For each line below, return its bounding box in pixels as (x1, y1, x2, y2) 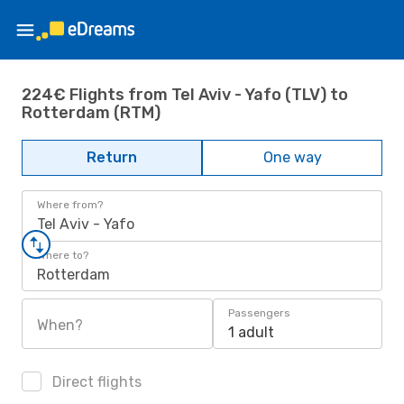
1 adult (228, 324, 274, 341)
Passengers (228, 307, 290, 319)
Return (87, 149, 137, 166)
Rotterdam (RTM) (22, 102, 161, 123)
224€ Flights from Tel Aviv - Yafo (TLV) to (22, 84, 348, 105)
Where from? (37, 198, 103, 211)
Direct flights (49, 373, 142, 390)
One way (262, 149, 322, 166)
